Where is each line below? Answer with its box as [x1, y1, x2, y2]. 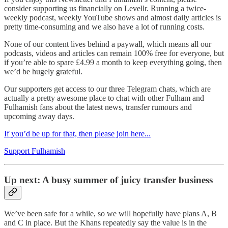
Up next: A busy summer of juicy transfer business [4, 174, 213, 185]
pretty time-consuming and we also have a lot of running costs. [4, 22, 205, 32]
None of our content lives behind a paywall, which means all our [4, 40, 211, 49]
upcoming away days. [4, 112, 74, 121]
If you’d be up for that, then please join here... [4, 129, 151, 138]
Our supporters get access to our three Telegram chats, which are [4, 84, 211, 94]
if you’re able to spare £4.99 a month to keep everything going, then [4, 58, 222, 67]
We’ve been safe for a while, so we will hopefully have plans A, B [4, 209, 217, 218]
